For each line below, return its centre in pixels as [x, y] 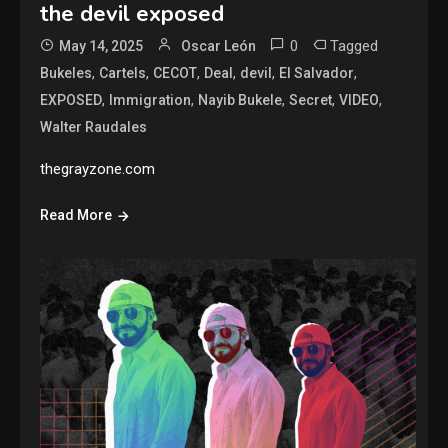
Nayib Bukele [240, 99]
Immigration [150, 99]
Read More [76, 214]
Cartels [123, 72]
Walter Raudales [94, 126]
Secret [311, 99]
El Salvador [317, 72]
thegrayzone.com [98, 168]
